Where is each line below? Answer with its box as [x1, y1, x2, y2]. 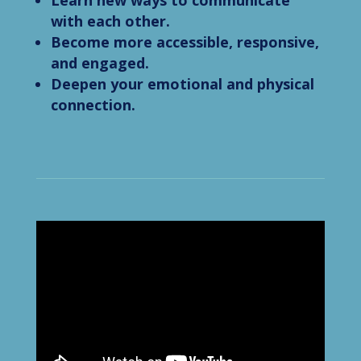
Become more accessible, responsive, [50, 32, 319, 52]
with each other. [50, 11, 170, 31]
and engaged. [50, 53, 149, 73]
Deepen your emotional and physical [50, 74, 314, 94]
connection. [50, 95, 135, 115]
